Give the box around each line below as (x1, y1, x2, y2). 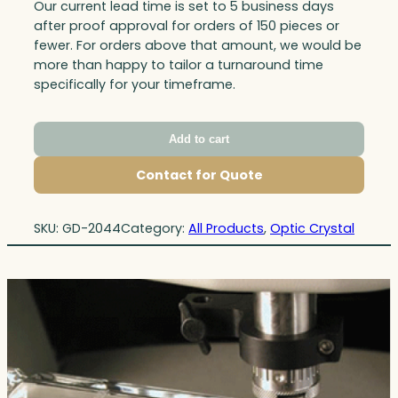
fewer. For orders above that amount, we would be (34, 36, 362, 55)
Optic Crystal (270, 219, 354, 238)
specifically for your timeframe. (34, 76, 235, 94)
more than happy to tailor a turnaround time (34, 56, 323, 75)
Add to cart (169, 131, 229, 146)
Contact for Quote (135, 165, 263, 184)
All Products (188, 219, 264, 238)
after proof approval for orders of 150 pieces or (34, 17, 339, 36)
